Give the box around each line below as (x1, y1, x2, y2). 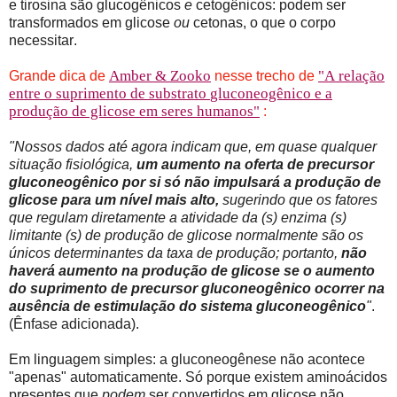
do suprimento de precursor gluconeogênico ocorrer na (9, 281, 385, 297)
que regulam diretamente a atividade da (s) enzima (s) (9, 210, 346, 226)
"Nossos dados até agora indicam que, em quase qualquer (9, 139, 377, 155)
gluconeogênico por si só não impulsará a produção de (9, 175, 381, 191)
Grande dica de (9, 68, 109, 84)
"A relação (318, 67, 385, 85)
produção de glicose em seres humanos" (9, 103, 260, 121)
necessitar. (9, 33, 77, 49)
